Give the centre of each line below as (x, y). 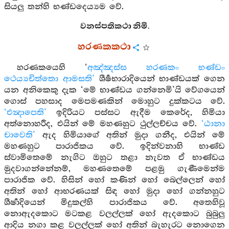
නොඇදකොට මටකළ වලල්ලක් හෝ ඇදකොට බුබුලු (114, 214)
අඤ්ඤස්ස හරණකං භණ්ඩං (156, 68)
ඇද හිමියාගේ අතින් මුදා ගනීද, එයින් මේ (130, 135)
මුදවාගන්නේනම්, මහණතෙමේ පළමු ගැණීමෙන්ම (114, 169)
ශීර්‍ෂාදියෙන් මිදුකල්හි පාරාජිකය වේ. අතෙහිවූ (114, 203)
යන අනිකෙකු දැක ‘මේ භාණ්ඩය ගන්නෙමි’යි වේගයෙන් (114, 90)
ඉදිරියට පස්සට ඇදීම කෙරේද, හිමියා (136, 113)
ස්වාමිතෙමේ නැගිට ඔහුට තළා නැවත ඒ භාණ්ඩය (114, 158)
